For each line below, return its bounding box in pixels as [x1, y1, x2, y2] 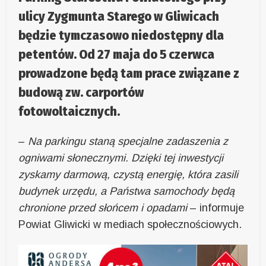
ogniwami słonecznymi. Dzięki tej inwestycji [18, 152, 224, 164]
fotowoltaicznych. [18, 103, 121, 120]
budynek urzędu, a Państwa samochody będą [18, 185, 235, 198]
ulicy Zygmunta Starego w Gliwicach [18, 8, 220, 25]
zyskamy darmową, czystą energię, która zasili [18, 169, 239, 181]
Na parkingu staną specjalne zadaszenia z [28, 135, 229, 148]
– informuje [187, 202, 245, 214]
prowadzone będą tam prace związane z [18, 65, 240, 82]
